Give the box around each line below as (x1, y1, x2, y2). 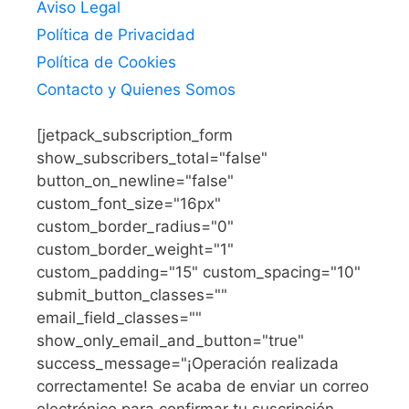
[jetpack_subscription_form (37, 125, 233, 144)
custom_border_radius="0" (37, 216, 234, 236)
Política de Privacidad (37, 25, 195, 44)
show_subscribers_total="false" (37, 148, 267, 167)
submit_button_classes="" (37, 285, 227, 304)
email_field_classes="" (37, 308, 202, 327)
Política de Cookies (37, 52, 176, 71)
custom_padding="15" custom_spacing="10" (37, 262, 361, 281)
